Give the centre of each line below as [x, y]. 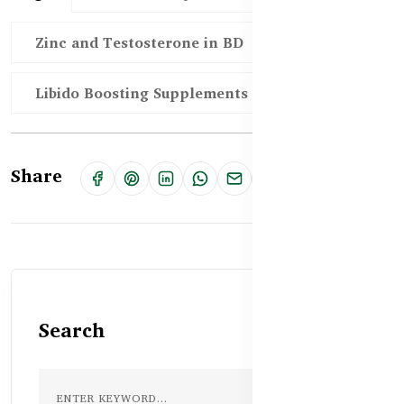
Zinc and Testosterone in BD [139, 42]
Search [72, 330]
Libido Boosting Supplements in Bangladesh [195, 92]
